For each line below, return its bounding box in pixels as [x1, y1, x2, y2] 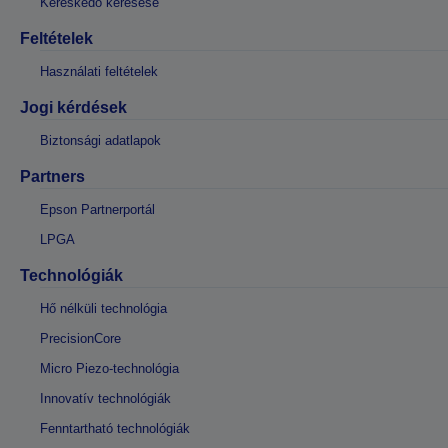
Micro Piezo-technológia [40, 360, 179, 376]
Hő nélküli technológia [40, 300, 167, 316]
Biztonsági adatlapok [40, 132, 161, 148]
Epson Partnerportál [40, 201, 155, 217]
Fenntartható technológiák [40, 420, 190, 436]
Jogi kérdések [20, 98, 127, 116]
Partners [20, 167, 85, 185]
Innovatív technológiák [40, 390, 171, 406]
